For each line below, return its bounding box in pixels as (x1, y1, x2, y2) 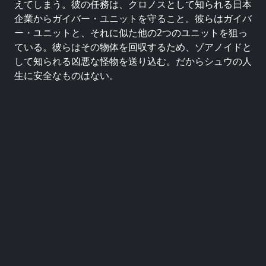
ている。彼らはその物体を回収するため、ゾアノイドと (14, 40, 252, 53)
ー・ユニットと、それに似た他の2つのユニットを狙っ (14, 26, 248, 39)
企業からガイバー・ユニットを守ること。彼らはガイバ (14, 12, 252, 25)
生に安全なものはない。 (14, 69, 119, 82)
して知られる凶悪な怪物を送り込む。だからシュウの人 (14, 55, 252, 68)
